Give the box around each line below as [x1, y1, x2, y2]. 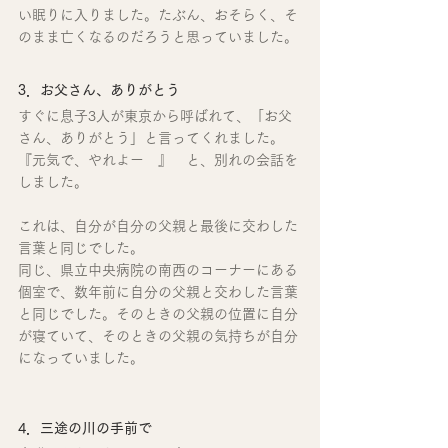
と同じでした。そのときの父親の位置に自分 [18, 306, 298, 321]
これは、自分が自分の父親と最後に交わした [18, 218, 298, 233]
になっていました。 [18, 350, 144, 365]
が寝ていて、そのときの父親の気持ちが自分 [18, 328, 298, 343]
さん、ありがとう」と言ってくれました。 [18, 130, 284, 145]
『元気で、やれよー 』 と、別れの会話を [18, 152, 298, 167]
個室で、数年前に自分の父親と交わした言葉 [18, 284, 298, 299]
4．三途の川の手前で [18, 420, 152, 435]
